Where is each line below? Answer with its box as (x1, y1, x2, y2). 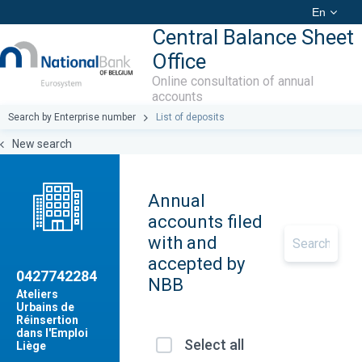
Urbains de (16, 301, 74, 314)
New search (12, 137, 72, 150)
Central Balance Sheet (152, 25, 355, 49)
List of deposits (156, 112, 225, 123)
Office (152, 49, 207, 74)
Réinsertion (16, 314, 78, 326)
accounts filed (147, 212, 263, 232)
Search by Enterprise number (8, 112, 136, 123)
